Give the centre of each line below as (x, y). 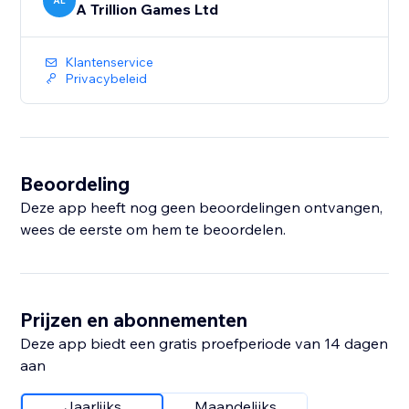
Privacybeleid (106, 79)
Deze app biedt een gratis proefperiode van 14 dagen (204, 344)
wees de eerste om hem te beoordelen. (153, 230)
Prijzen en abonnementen (134, 320)
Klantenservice (110, 63)
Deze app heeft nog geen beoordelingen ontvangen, (202, 208)
